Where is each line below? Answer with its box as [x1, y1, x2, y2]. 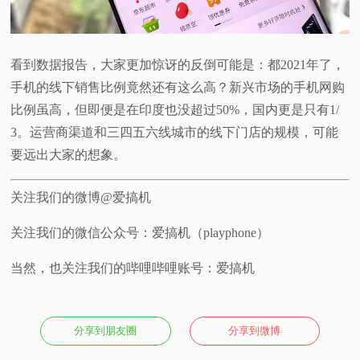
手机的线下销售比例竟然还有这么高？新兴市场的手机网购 [10, 80, 346, 95]
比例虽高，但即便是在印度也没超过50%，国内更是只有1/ [10, 103, 340, 117]
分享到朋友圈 [74, 325, 137, 337]
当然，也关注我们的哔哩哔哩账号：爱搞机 [10, 261, 256, 276]
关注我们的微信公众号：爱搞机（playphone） [10, 226, 270, 240]
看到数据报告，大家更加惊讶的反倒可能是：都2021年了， [10, 58, 346, 72]
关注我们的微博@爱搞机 [10, 190, 152, 205]
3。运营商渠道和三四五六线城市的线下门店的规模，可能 [10, 125, 339, 140]
